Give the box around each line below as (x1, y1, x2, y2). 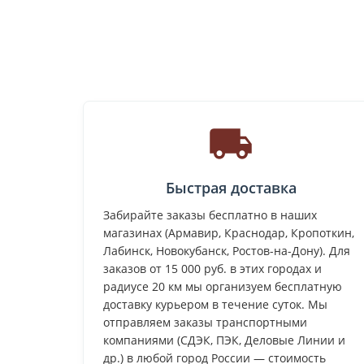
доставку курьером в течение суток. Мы (103, 296, 327, 312)
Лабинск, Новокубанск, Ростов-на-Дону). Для (103, 242, 350, 258)
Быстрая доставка (165, 177, 297, 197)
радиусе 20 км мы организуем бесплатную (103, 278, 342, 294)
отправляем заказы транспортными (103, 314, 307, 330)
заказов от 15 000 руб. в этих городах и (103, 260, 322, 276)
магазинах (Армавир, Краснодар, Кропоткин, (103, 224, 354, 240)
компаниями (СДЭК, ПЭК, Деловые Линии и (103, 331, 345, 348)
